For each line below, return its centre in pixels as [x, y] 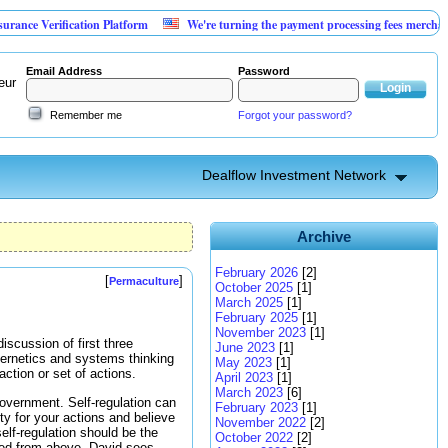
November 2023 [260, 332]
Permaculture [144, 281]
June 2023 [245, 347]
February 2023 [256, 407]
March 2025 [249, 302]
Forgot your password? [295, 115]
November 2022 [260, 422]
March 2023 [249, 392]
